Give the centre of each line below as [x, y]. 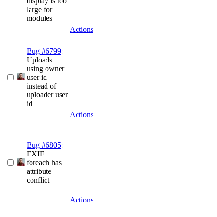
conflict [38, 180]
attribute [39, 171]
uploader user [47, 95]
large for [39, 10]
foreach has [44, 163]
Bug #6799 [44, 51]
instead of [41, 86]
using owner [46, 69]
